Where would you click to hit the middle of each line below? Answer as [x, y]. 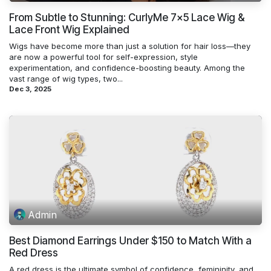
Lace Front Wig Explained [69, 30]
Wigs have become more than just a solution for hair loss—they [130, 46]
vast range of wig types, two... [66, 79]
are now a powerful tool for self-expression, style [103, 57]
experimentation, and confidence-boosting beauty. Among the [127, 68]
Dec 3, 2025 [30, 89]
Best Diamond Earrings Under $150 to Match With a [130, 241]
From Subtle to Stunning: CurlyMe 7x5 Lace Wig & [127, 18]
